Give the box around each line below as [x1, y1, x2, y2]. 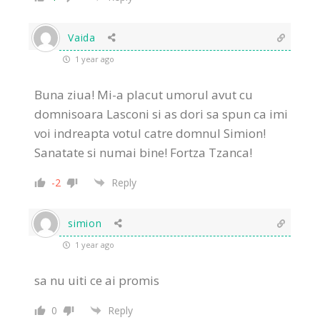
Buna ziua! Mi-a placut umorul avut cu [34, 86, 254, 103]
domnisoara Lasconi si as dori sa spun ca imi [34, 105, 289, 122]
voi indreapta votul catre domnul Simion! [34, 124, 266, 141]
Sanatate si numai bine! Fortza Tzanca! [34, 144, 253, 161]
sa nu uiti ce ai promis [34, 271, 160, 289]
